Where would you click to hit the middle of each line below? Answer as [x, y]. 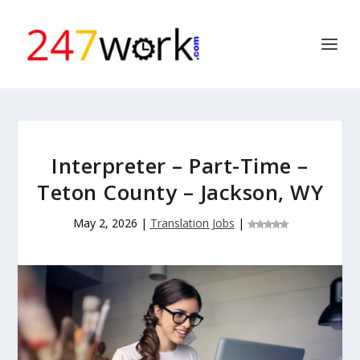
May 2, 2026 [105, 223]
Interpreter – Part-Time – [180, 166]
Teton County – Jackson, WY [180, 192]
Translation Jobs [192, 223]
